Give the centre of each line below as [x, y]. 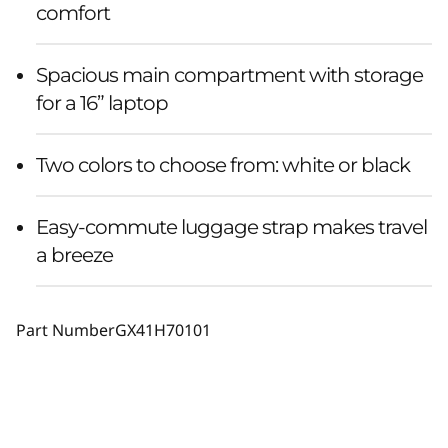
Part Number [65, 329]
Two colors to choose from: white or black [223, 164]
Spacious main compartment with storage [229, 74]
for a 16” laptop [102, 102]
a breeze [74, 254]
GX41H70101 [163, 329]
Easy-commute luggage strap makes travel [231, 226]
